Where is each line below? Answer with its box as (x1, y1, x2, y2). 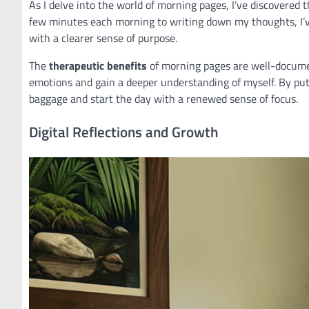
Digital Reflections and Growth (29, 121, 218, 143)
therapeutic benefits (49, 57, 147, 74)
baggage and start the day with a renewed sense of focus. (29, 90, 298, 108)
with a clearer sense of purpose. (29, 30, 177, 47)
